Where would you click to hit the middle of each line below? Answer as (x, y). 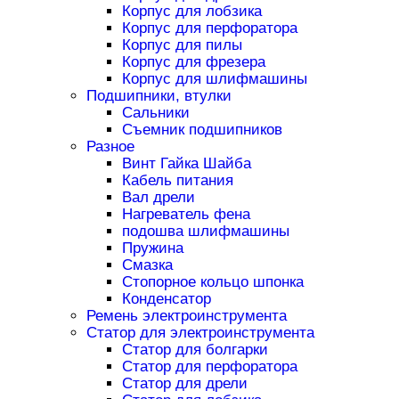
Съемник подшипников (202, 130)
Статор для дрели (184, 384)
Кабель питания (177, 181)
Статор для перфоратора (209, 367)
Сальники (155, 113)
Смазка (147, 265)
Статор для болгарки (195, 350)
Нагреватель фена (186, 215)
